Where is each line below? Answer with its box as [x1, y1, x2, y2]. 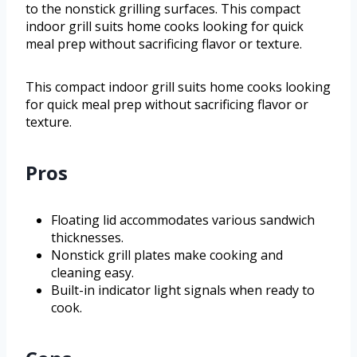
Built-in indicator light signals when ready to [51, 281, 315, 300]
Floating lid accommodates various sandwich [51, 211, 315, 229]
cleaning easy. [51, 264, 134, 282]
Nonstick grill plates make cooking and [51, 246, 283, 265]
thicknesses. [51, 229, 124, 247]
